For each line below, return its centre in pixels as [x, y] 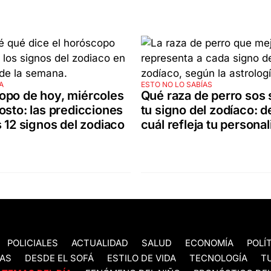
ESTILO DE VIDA [142, 259]
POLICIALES [33, 243]
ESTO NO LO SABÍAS [176, 85]
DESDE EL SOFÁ [59, 259]
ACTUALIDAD [100, 243]
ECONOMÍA [209, 243]
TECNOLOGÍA [218, 259]
